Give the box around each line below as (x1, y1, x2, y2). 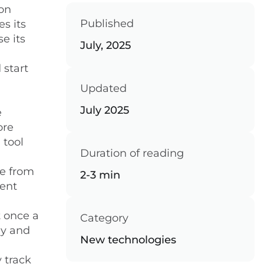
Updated (80, 82, 127, 95)
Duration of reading (80, 147, 184, 160)
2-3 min (80, 169, 120, 181)
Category (80, 212, 128, 225)
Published (80, 17, 134, 30)
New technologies (80, 233, 176, 246)
